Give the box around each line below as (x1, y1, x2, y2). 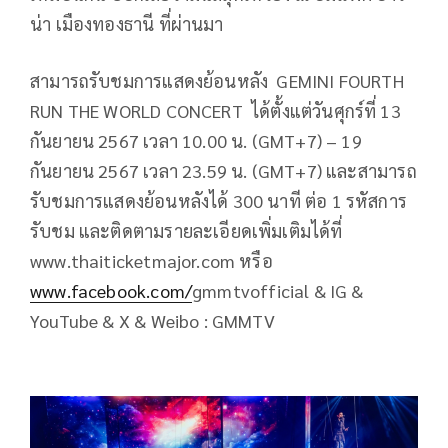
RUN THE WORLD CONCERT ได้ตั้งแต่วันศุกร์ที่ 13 (30, 99, 401, 123)
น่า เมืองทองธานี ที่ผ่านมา (30, 12, 224, 36)
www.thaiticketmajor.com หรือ (30, 249, 273, 273)
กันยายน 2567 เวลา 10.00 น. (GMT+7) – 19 (30, 129, 362, 153)
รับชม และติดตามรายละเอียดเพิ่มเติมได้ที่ (30, 219, 343, 243)
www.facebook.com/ (30, 279, 193, 303)
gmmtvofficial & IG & (192, 279, 364, 303)
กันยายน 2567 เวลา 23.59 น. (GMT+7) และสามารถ (30, 159, 417, 183)
